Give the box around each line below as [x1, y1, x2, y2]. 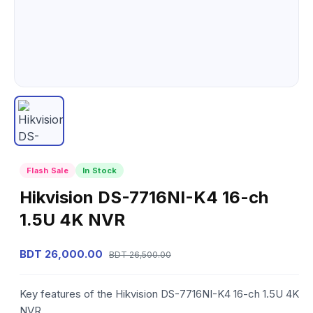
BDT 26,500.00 [109, 249, 171, 260]
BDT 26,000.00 [20, 247, 103, 261]
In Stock [82, 166, 117, 175]
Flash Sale [27, 166, 68, 175]
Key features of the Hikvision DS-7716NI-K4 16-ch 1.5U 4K [20, 287, 299, 300]
